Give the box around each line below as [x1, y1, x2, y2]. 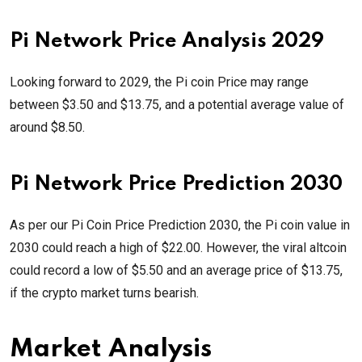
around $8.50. [10, 120, 85, 136]
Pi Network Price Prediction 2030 [10, 175, 343, 196]
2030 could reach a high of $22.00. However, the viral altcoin [10, 240, 347, 256]
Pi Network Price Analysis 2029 [10, 32, 324, 53]
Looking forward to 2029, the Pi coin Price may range [10, 74, 309, 90]
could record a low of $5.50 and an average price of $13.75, [10, 263, 343, 279]
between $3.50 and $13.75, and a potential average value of [10, 97, 344, 113]
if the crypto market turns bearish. [10, 285, 199, 301]
